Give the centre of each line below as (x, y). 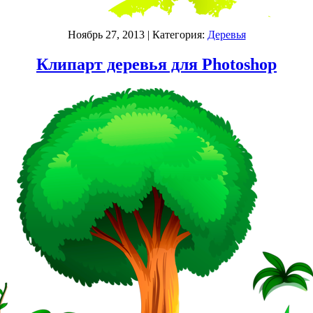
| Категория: (176, 35)
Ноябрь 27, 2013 (106, 35)
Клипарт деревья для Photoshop (156, 65)
